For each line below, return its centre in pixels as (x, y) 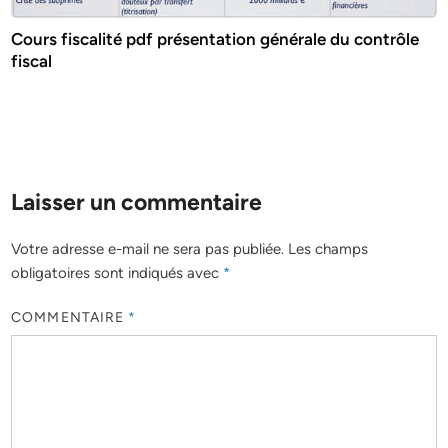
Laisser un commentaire (137, 201)
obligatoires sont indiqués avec (117, 272)
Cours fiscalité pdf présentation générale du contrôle (215, 38)
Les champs (328, 248)
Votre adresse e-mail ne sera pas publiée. (148, 248)
